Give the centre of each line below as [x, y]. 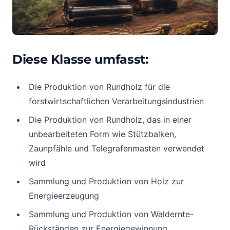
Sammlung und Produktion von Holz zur [106, 181]
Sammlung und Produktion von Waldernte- [111, 214]
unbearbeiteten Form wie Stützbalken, [102, 134]
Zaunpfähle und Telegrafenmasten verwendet [117, 148]
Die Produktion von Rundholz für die [99, 87]
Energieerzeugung [64, 196]
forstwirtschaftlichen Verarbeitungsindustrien [116, 101]
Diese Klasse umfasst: [80, 59]
